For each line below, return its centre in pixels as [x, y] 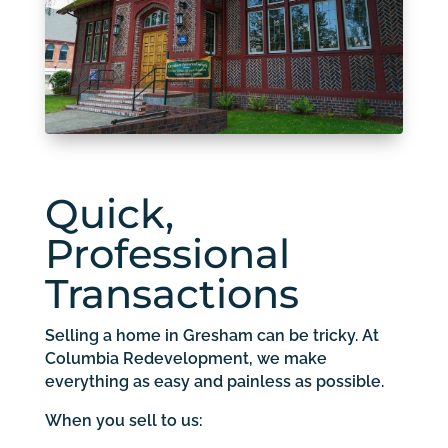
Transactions [171, 293]
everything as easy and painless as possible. [214, 381]
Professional [167, 253]
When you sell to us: [123, 420]
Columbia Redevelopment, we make [185, 358]
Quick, [109, 213]
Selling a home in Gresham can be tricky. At [211, 335]
